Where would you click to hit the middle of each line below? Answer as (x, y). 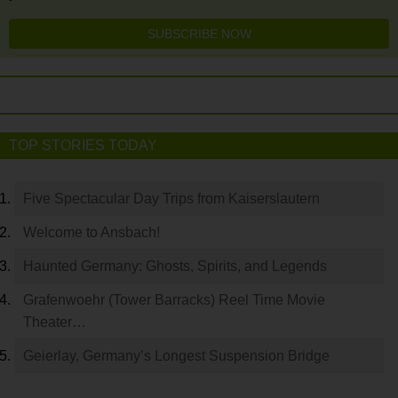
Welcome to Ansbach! (92, 232)
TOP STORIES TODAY (83, 145)
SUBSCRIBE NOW (199, 34)
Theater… (55, 322)
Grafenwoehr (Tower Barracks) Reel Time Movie (174, 300)
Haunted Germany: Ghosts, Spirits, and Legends (175, 266)
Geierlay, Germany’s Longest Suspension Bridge (176, 356)
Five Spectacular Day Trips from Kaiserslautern (171, 199)
